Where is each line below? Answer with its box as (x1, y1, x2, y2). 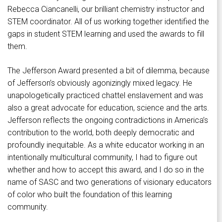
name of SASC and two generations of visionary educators (7, 177, 212, 187)
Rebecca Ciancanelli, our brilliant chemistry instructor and (7, 4, 204, 14)
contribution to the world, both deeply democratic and (7, 128, 194, 138)
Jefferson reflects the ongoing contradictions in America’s (7, 115, 208, 125)
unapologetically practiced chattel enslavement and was (7, 91, 203, 101)
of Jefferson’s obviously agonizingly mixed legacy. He (7, 78, 192, 88)
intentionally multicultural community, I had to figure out (7, 153, 197, 163)
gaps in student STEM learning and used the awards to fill (7, 29, 204, 39)
